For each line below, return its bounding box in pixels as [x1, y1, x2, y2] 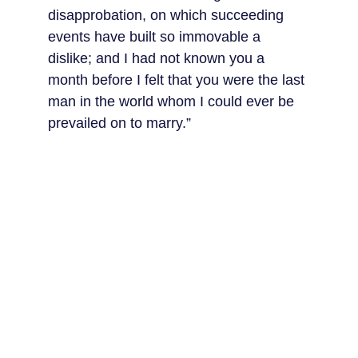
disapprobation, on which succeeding [48, 7, 288, 23]
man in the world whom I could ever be [48, 93, 298, 109]
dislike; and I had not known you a [48, 50, 268, 66]
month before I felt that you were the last [48, 72, 308, 88]
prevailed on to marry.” [48, 115, 191, 131]
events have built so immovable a [48, 29, 265, 45]
